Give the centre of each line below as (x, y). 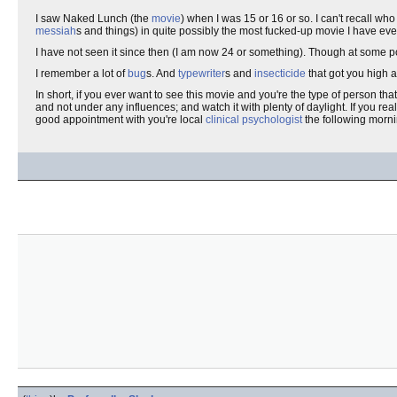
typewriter (202, 74)
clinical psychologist (254, 120)
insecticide (280, 74)
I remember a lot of (82, 74)
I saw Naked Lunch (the (93, 19)
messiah (56, 31)
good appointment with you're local (121, 120)
